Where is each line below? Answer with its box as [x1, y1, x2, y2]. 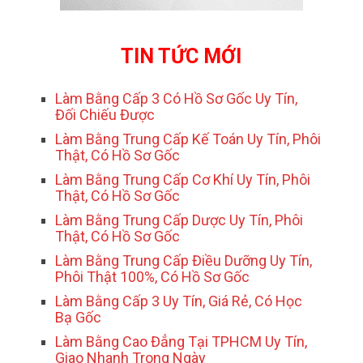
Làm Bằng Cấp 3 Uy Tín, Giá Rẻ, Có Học [55, 293, 303, 310]
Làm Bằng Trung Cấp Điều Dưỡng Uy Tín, [55, 252, 313, 270]
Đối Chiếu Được [55, 106, 156, 124]
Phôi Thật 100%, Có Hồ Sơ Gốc [55, 268, 250, 286]
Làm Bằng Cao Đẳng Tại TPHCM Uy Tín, [55, 333, 308, 351]
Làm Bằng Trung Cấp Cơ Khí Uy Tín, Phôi [55, 171, 311, 189]
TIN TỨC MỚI [121, 45, 242, 69]
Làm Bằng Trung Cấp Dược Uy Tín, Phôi [55, 211, 304, 229]
